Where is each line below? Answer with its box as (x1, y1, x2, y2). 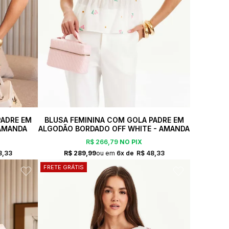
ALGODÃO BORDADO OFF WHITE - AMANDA (38, 124, 190, 133)
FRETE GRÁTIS (43, 163, 84, 171)
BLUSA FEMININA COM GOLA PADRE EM (44, 115, 184, 124)
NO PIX (118, 138, 142, 146)
